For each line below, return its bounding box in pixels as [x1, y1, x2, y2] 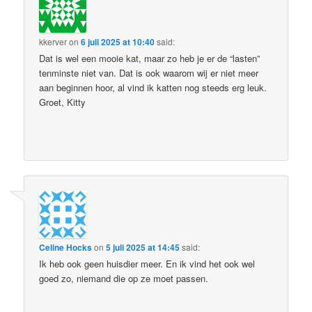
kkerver [39, 35, 68, 47]
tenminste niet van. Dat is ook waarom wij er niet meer [39, 65, 259, 79]
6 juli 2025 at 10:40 [81, 35, 155, 48]
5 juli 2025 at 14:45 [106, 241, 180, 254]
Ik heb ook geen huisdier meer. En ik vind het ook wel [39, 257, 256, 271]
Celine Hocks [39, 241, 93, 254]
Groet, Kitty [39, 95, 86, 109]
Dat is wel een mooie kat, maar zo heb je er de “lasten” [39, 51, 260, 65]
